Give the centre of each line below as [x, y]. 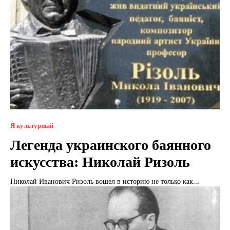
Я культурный [32, 125]
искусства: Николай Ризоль [100, 162]
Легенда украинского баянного [111, 145]
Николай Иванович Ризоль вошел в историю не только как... [105, 181]
